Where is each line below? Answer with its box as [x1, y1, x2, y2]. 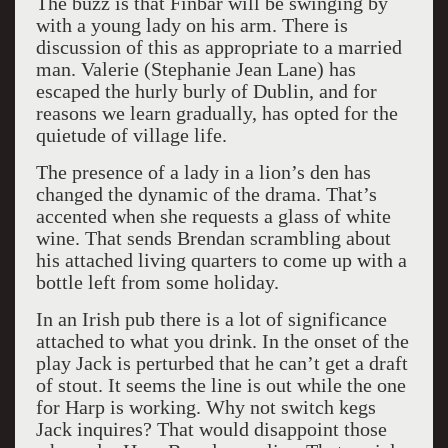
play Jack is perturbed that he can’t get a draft [35, 352, 408, 374]
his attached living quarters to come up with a [35, 249, 407, 271]
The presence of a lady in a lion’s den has [35, 161, 371, 183]
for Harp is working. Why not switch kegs [35, 396, 376, 418]
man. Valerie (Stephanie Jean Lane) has [35, 58, 356, 80]
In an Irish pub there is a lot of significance [35, 308, 387, 330]
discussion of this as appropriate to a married [35, 36, 402, 58]
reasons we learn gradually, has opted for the [35, 102, 398, 124]
